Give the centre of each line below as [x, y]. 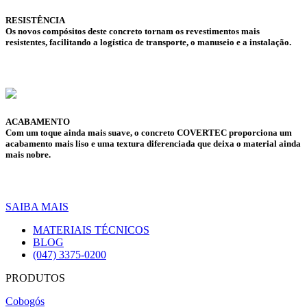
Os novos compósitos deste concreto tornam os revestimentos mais [133, 32]
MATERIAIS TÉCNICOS [91, 230]
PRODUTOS [35, 278]
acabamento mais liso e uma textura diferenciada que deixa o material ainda [153, 144]
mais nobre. [28, 155]
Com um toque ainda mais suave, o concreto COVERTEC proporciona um [149, 133]
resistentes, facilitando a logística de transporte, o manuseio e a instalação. [148, 42]
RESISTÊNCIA [35, 21]
